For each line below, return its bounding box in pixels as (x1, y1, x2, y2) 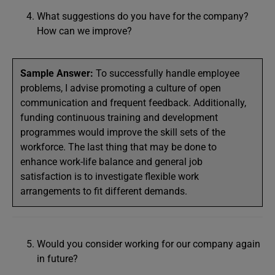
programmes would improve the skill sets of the (20, 126, 225, 138)
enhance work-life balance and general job (20, 156, 203, 168)
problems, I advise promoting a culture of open (20, 82, 221, 94)
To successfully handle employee (93, 68, 239, 79)
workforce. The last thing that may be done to (20, 141, 217, 153)
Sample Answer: (20, 68, 93, 79)
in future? (37, 253, 78, 265)
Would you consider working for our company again (37, 238, 260, 250)
